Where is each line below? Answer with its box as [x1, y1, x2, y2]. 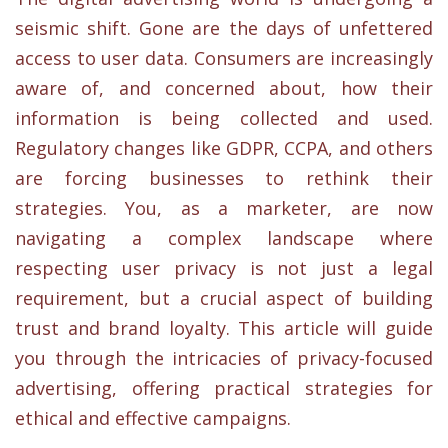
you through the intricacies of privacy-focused [15, 346, 433, 371]
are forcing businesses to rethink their [15, 166, 433, 191]
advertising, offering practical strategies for [15, 376, 433, 401]
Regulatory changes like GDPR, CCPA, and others [15, 136, 433, 161]
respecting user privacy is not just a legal [15, 256, 433, 281]
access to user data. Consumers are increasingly [15, 46, 433, 71]
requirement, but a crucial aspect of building [15, 286, 433, 311]
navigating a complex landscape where [15, 226, 433, 251]
